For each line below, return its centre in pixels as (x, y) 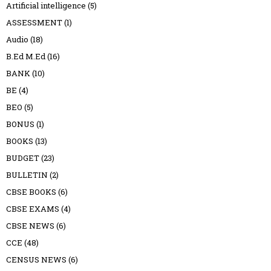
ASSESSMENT (34, 23)
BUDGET (23, 158)
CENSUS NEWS (36, 260)
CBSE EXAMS (33, 209)
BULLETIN (27, 175)
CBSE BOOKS (31, 192)
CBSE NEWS (30, 226)
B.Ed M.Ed (26, 57)
